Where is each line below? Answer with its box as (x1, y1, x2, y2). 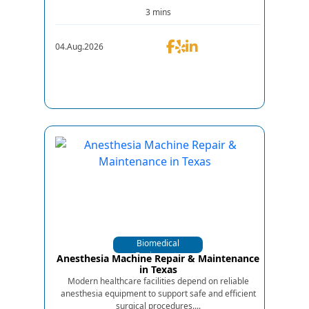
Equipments (135, 249, 181, 261)
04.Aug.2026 (55, 40, 103, 52)
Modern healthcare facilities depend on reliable (67, 275, 249, 287)
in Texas (139, 262, 177, 276)
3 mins (145, 6, 171, 18)
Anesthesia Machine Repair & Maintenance (57, 251, 259, 265)
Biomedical (137, 237, 179, 249)
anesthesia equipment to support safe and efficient (60, 287, 256, 299)
